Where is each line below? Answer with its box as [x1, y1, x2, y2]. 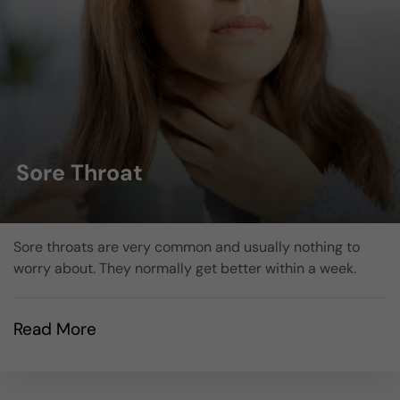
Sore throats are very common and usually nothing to [13, 237, 360, 256]
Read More [13, 317, 96, 340]
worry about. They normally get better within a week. [13, 258, 356, 278]
